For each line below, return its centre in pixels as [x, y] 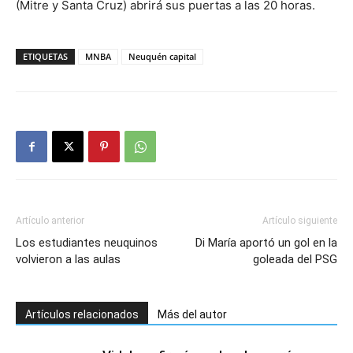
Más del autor [192, 314]
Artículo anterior [50, 221]
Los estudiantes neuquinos [87, 243]
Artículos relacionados [82, 314]
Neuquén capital [162, 56]
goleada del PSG [295, 259]
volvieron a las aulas [68, 259]
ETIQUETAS [45, 56]
